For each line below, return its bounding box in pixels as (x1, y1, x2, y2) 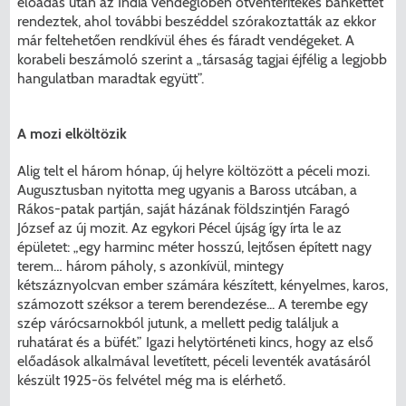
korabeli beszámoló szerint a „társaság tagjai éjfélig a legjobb (17, 50, 388, 68)
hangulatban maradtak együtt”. (17, 69, 205, 87)
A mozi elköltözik (17, 124, 128, 142)
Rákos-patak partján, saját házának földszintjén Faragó (17, 199, 351, 217)
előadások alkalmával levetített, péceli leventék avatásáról (17, 352, 372, 370)
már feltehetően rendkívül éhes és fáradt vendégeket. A (17, 31, 355, 49)
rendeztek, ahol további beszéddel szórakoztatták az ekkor (17, 12, 377, 30)
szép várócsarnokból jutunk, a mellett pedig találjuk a (17, 314, 340, 332)
